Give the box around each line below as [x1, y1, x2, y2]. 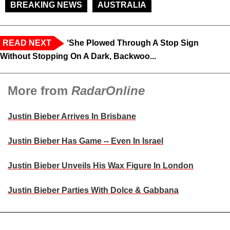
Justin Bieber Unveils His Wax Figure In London [8, 161, 194, 170]
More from [8, 84, 71, 98]
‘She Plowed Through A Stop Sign [67, 39, 199, 48]
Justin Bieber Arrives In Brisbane [8, 112, 136, 121]
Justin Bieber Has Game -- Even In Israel [8, 137, 163, 146]
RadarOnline [71, 84, 145, 98]
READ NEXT [3, 39, 51, 48]
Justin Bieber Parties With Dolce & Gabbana [8, 186, 179, 195]
